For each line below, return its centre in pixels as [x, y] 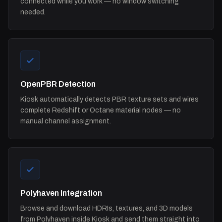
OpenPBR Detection [58, 84]
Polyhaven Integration [61, 193]
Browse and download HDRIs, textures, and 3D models [107, 208]
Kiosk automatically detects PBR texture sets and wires [110, 99]
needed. [33, 12]
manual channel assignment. [66, 121]
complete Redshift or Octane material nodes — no [101, 110]
